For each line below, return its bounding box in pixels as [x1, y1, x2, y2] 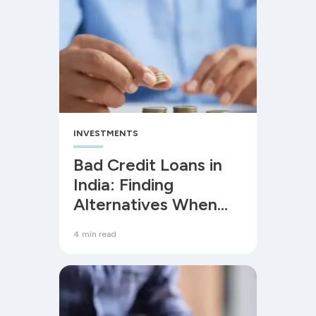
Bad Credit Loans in [73, 154, 222, 175]
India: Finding [73, 174, 174, 195]
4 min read [73, 229, 116, 239]
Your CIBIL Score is [73, 214, 219, 234]
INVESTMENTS [73, 128, 138, 138]
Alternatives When [73, 194, 217, 214]
